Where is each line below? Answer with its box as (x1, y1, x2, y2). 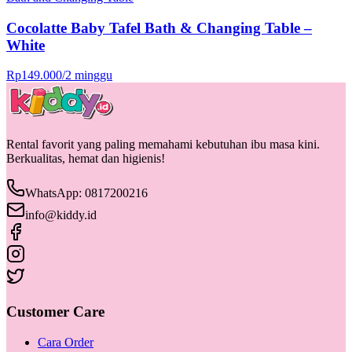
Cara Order (38, 335, 93, 349)
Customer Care (6, 303, 104, 321)
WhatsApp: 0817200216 (25, 186, 148, 200)
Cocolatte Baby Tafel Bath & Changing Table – (6, 19, 312, 36)
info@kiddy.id (25, 208, 97, 222)
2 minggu (65, 68, 112, 82)
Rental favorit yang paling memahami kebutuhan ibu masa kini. (6, 137, 320, 152)
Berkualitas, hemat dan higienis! (6, 152, 165, 166)
